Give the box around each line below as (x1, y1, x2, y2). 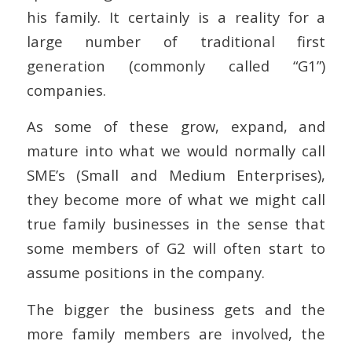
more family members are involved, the (26, 323, 326, 343)
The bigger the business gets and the (26, 299, 326, 319)
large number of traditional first (26, 31, 326, 51)
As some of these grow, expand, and (26, 116, 326, 137)
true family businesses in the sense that (26, 214, 326, 234)
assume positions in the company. (26, 262, 265, 283)
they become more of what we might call (26, 189, 326, 210)
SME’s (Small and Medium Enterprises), (26, 165, 326, 185)
